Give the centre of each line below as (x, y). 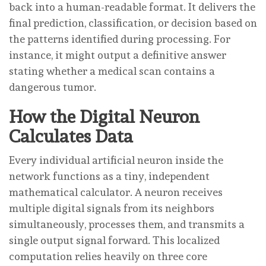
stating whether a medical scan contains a (112, 71)
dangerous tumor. (53, 87)
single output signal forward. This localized (114, 240)
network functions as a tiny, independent (109, 176)
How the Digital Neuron (104, 116)
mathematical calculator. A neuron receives (116, 192)
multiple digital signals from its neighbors (112, 208)
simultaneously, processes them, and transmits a (127, 224)
